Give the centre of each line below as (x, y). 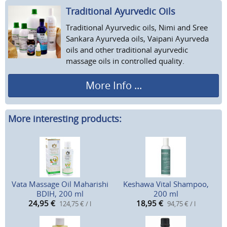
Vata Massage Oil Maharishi (60, 184)
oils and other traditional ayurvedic (127, 49)
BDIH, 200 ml (60, 194)
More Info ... (113, 85)
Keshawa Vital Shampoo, (166, 184)
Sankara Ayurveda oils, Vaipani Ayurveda (137, 38)
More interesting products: (65, 119)
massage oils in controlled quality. (125, 61)
